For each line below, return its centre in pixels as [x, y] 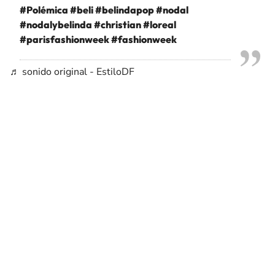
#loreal [160, 25]
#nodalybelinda [56, 25]
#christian [118, 25]
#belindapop [125, 10]
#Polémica [44, 10]
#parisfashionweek [64, 39]
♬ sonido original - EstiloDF [72, 72]
